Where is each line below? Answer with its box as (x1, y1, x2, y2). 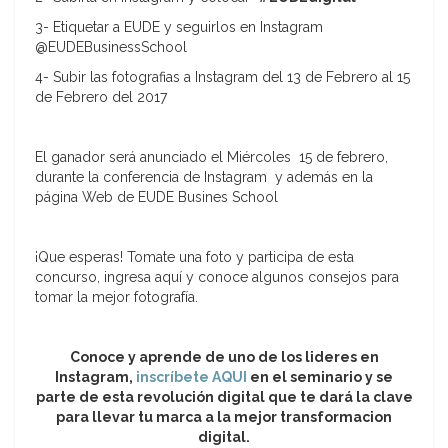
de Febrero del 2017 (35, 89, 167, 106)
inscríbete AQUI (136, 369, 247, 386)
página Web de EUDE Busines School (35, 189, 278, 206)
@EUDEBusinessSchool (35, 39, 187, 56)
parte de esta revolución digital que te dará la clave (35, 389, 413, 406)
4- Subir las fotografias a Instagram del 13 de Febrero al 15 (35, 69, 410, 86)
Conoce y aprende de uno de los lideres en (69, 349, 379, 366)
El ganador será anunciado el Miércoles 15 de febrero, (35, 149, 388, 166)
